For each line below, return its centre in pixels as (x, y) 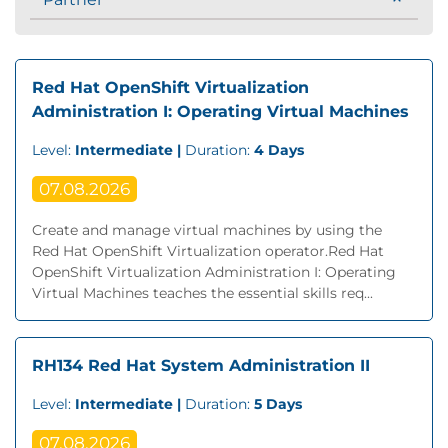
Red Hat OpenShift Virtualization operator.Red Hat (208, 251)
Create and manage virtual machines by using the (207, 230)
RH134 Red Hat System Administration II (201, 365)
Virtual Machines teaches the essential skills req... (202, 293)
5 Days (278, 404)
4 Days (279, 150)
